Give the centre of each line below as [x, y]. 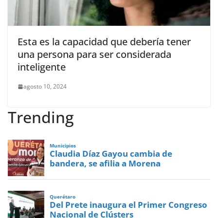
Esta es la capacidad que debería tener [104, 42]
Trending [41, 117]
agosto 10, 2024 [45, 87]
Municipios [63, 145]
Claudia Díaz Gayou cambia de [111, 154]
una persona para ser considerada [94, 54]
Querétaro [63, 197]
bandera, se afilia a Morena [105, 163]
